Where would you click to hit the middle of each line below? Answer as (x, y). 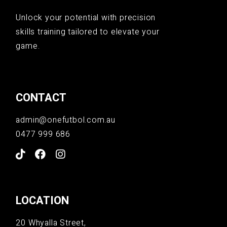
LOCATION (43, 201)
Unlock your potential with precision (86, 18)
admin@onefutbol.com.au (66, 120)
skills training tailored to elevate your (88, 32)
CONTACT (41, 98)
